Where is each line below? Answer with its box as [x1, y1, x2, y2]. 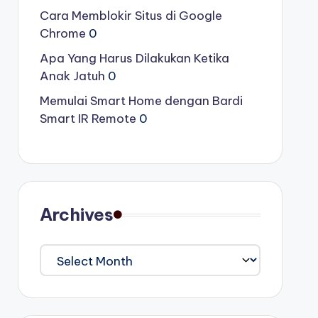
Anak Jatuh [39, 68, 105, 84]
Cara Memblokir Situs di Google [39, 8, 222, 23]
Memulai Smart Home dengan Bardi [39, 93, 243, 109]
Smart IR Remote [39, 111, 136, 126]
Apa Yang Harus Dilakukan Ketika [39, 50, 229, 66]
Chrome [39, 26, 86, 41]
